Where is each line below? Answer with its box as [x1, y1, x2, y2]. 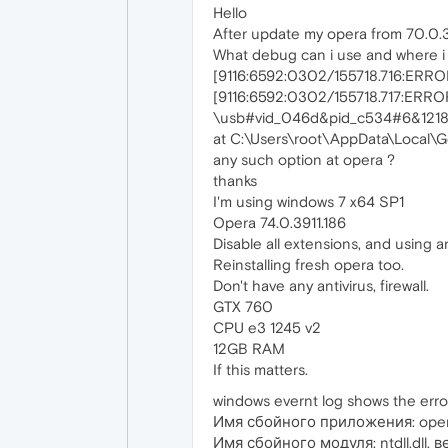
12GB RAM [213, 340, 285, 357]
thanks [213, 172, 257, 189]
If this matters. [213, 361, 308, 378]
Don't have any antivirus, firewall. [213, 277, 429, 294]
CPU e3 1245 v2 [213, 319, 321, 336]
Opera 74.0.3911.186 [213, 214, 346, 231]
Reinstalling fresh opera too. [213, 256, 404, 273]
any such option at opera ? [213, 151, 395, 168]
